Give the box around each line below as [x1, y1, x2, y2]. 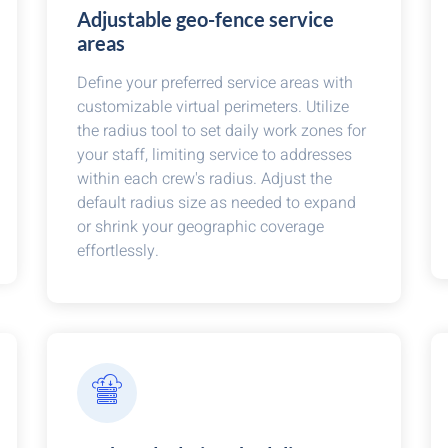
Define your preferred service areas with [77, 71, 354, 95]
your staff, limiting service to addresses [77, 143, 353, 167]
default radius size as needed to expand [77, 191, 357, 215]
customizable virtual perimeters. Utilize [77, 95, 350, 119]
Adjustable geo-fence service [77, 7, 335, 31]
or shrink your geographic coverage [77, 215, 325, 239]
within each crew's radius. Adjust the [77, 167, 333, 191]
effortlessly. [77, 239, 160, 263]
